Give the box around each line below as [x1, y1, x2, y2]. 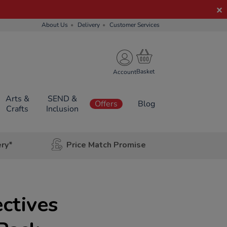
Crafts [6, 103, 29, 115]
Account [113, 67, 136, 76]
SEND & [47, 93, 77, 104]
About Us [42, 21, 68, 29]
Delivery [78, 21, 100, 29]
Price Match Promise [66, 139, 146, 150]
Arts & [5, 93, 29, 104]
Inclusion [46, 103, 79, 115]
